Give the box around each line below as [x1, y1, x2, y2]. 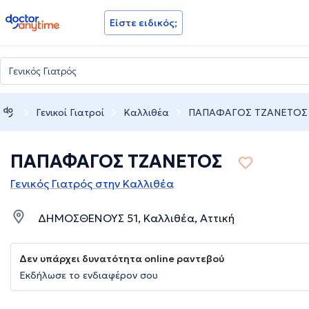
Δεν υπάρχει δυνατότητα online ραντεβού [19, 252, 224, 266]
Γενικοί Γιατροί [36, 106, 104, 119]
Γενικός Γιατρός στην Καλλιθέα [10, 177, 174, 191]
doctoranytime [5, 12, 83, 26]
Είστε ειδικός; [110, 17, 177, 29]
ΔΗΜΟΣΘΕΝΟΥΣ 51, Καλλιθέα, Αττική [38, 211, 235, 226]
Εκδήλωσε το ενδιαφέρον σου [19, 269, 158, 282]
